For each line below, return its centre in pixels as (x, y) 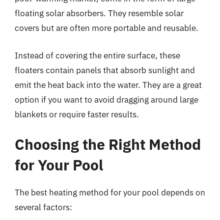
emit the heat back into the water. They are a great (108, 85)
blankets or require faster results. (77, 114)
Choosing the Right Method (108, 144)
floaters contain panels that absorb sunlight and (105, 70)
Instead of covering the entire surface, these (97, 55)
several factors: (43, 207)
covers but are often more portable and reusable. (107, 28)
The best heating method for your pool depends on (110, 192)
